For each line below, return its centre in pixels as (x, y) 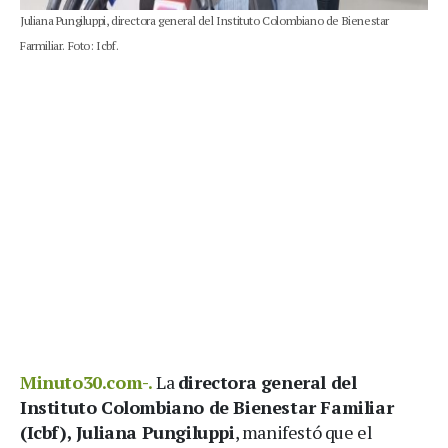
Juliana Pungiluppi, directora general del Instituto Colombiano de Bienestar (205, 20)
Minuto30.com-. (88, 381)
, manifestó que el (303, 431)
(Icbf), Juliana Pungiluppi (127, 431)
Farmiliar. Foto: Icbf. (69, 45)
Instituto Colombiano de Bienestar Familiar (207, 406)
